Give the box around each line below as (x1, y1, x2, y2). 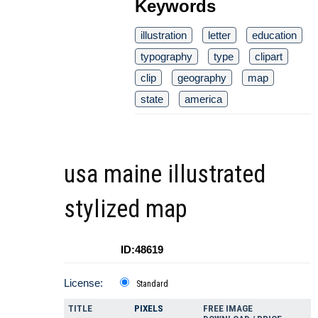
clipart (255, 50, 283, 62)
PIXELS (134, 302, 163, 314)
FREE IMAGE (203, 302, 253, 314)
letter (208, 28, 231, 41)
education (252, 28, 297, 41)
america (185, 92, 222, 105)
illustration (141, 28, 187, 41)
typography (141, 50, 192, 62)
